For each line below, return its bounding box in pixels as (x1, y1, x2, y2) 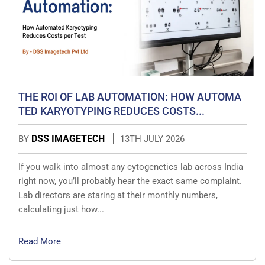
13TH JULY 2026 (120, 134, 185, 145)
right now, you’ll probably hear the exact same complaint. (18, 176, 242, 187)
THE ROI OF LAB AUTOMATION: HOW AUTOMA (18, 91, 241, 104)
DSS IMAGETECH (31, 133, 107, 145)
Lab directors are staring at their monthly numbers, (18, 190, 218, 201)
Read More (18, 236, 61, 247)
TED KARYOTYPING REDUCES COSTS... (18, 105, 205, 118)
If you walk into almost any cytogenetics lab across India (18, 161, 243, 173)
